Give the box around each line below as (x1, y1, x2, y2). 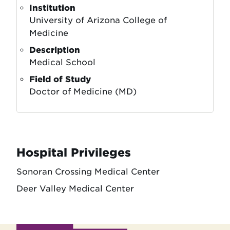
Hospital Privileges (16, 145, 131, 159)
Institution (29, 3, 75, 13)
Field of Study (29, 74, 91, 85)
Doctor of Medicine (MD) (29, 87, 137, 97)
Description (29, 45, 80, 55)
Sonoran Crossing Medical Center (16, 166, 160, 177)
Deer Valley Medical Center (16, 183, 134, 194)
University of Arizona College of (29, 15, 167, 26)
